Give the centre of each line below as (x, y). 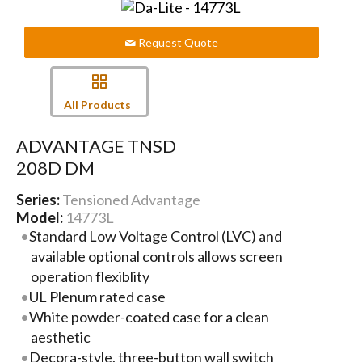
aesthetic (60, 337)
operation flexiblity (90, 276)
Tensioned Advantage (131, 199)
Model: (40, 217)
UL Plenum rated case (98, 296)
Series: (39, 199)
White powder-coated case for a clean (149, 316)
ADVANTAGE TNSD (96, 145)
